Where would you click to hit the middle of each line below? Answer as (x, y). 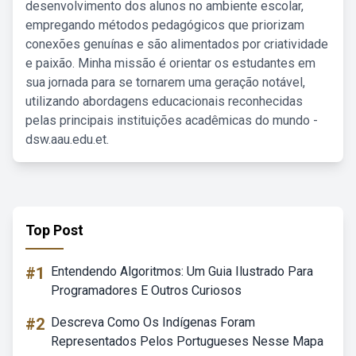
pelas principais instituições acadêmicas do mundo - (172, 120)
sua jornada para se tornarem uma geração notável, (165, 82)
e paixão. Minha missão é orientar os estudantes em (170, 63)
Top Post (54, 230)
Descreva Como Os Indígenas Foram (153, 322)
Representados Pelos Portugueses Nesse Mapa (187, 341)
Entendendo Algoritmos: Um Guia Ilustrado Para (182, 271)
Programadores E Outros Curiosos (146, 290)
